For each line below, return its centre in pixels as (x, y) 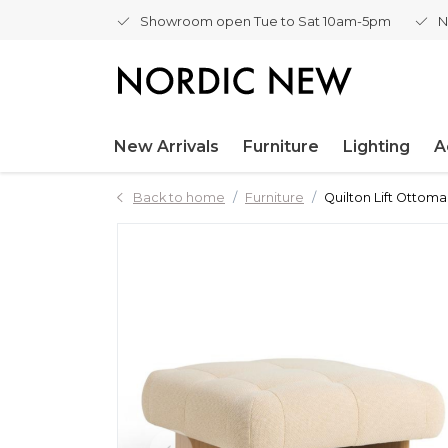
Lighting (376, 146)
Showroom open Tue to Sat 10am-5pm (265, 21)
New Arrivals (166, 146)
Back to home (179, 197)
